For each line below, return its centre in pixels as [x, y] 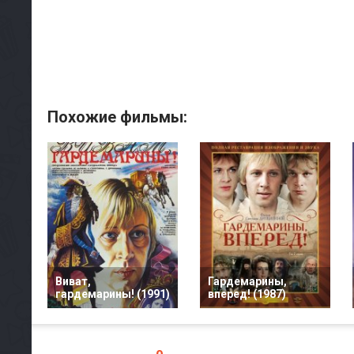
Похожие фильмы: [117, 117]
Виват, [73, 281]
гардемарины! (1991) [113, 294]
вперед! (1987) [247, 294]
